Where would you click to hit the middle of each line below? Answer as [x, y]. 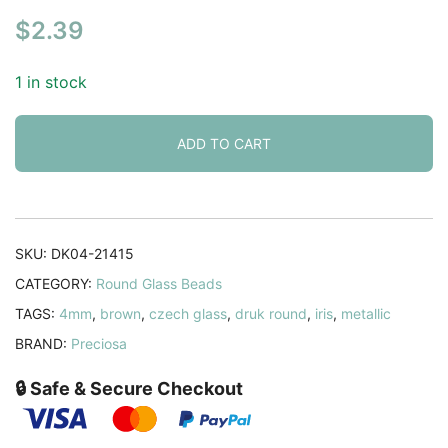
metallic [366, 313]
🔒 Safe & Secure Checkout [129, 388]
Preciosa [99, 343]
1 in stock [51, 81]
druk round [271, 313]
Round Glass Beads [159, 283]
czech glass [188, 313]
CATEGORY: [55, 283]
